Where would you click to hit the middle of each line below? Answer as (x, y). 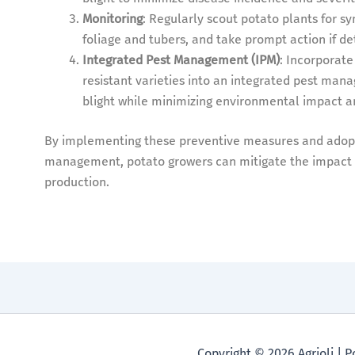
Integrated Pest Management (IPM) (181, 60)
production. (76, 182)
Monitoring (112, 19)
